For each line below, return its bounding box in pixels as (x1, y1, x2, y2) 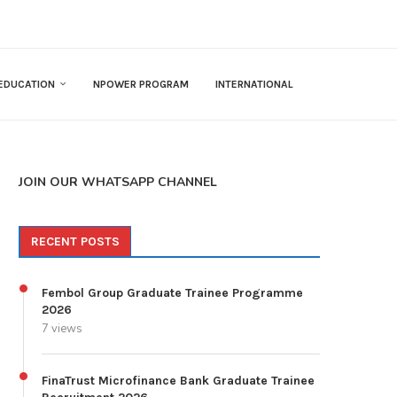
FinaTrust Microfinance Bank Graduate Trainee (42, 373, 315, 389)
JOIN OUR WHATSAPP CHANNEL (19, 174, 217, 191)
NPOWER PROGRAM (93, 78, 189, 91)
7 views (42, 321, 82, 338)
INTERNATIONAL (215, 78, 293, 91)
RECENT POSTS (31, 234, 120, 250)
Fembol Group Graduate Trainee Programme (42, 285, 303, 301)
